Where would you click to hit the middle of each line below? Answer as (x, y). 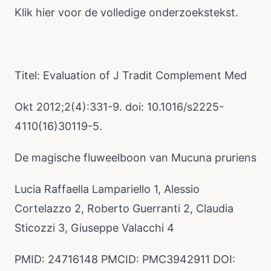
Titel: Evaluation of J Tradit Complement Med (131, 75)
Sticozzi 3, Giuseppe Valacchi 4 (94, 228)
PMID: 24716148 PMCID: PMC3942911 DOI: (125, 259)
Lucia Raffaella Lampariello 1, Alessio (107, 189)
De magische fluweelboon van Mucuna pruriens (135, 158)
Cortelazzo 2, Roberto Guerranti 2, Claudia (124, 208)
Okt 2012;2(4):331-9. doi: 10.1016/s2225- (119, 107)
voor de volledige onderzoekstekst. (147, 12)
